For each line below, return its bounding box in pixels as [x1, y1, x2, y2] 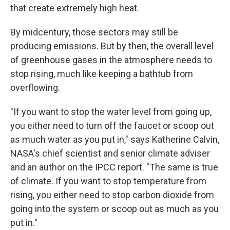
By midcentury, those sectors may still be [10, 27, 178, 37]
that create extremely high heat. [10, 3, 139, 13]
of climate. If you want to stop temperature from [10, 176, 206, 186]
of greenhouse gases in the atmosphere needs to [10, 54, 212, 65]
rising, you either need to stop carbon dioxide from [10, 189, 214, 200]
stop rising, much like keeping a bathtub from [10, 68, 193, 79]
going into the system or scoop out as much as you [10, 203, 219, 214]
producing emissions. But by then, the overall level [10, 41, 214, 51]
